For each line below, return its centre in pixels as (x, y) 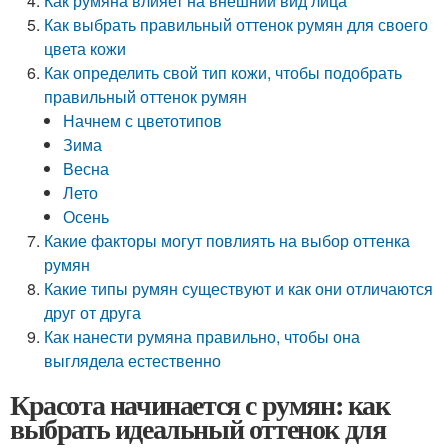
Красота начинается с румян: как (200, 404)
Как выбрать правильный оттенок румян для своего (236, 24)
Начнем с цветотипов (143, 120)
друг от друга (93, 312)
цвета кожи (85, 48)
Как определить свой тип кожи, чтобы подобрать (223, 72)
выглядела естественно (133, 360)
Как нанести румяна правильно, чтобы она (202, 336)
